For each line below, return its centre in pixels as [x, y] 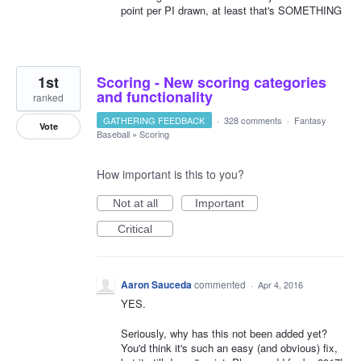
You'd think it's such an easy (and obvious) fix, [229, 347]
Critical [135, 229]
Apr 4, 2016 [280, 285]
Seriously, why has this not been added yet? [224, 333]
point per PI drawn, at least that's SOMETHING [231, 10]
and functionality [155, 97]
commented [221, 284]
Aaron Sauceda [156, 285]
